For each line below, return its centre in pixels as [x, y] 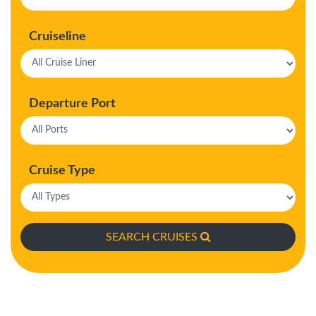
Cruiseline [57, 36]
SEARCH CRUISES [151, 237]
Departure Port [72, 103]
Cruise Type [62, 170]
